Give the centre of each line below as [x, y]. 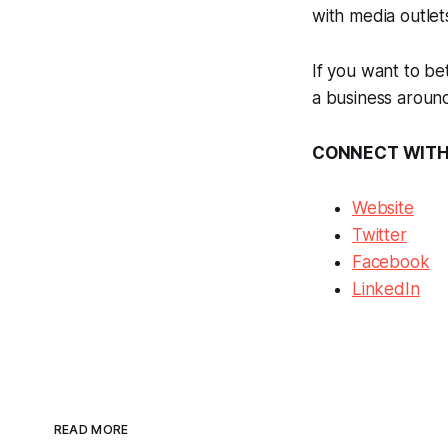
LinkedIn [386, 289]
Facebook [391, 262]
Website [383, 208]
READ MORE [91, 430]
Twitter [379, 235]
